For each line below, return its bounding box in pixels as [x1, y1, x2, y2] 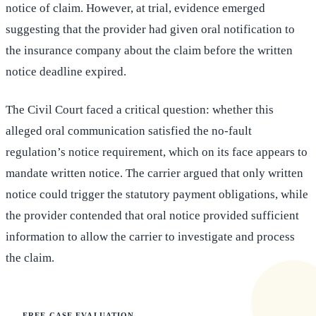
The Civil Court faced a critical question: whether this [6, 103, 274, 117]
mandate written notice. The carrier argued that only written [6, 166, 303, 181]
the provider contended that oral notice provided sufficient [6, 209, 299, 223]
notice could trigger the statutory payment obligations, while [6, 188, 308, 202]
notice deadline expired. [6, 65, 126, 79]
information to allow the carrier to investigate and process [6, 230, 295, 244]
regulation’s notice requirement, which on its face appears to [6, 145, 308, 159]
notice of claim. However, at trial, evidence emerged [6, 1, 265, 16]
